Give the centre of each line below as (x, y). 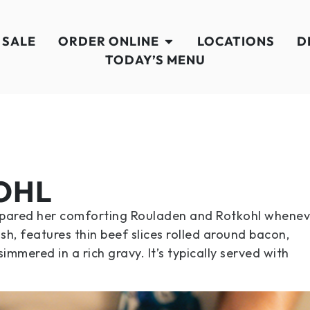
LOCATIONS (236, 41)
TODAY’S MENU (155, 60)
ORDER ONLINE (108, 41)
